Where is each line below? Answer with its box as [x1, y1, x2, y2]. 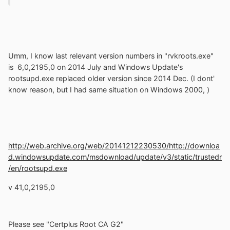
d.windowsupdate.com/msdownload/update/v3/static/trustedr [8, 152, 222, 162]
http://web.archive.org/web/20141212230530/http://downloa [8, 141, 220, 150]
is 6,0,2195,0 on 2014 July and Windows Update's [8, 63, 183, 72]
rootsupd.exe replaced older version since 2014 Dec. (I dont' [8, 74, 215, 83]
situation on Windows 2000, [109, 85, 207, 94]
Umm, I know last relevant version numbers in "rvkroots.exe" [8, 51, 214, 61]
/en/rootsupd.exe [8, 164, 67, 173]
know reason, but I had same [8, 85, 109, 94]
